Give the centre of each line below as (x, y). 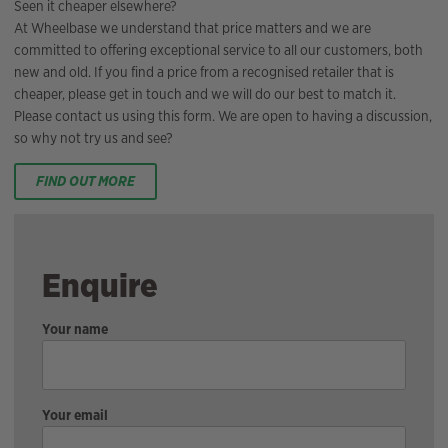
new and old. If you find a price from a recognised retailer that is (204, 71)
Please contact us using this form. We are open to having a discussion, (223, 115)
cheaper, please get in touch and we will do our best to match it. (205, 93)
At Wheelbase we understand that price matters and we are (192, 27)
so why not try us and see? (93, 137)
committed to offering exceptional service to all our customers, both (218, 49)
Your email (75, 414)
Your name (75, 328)
